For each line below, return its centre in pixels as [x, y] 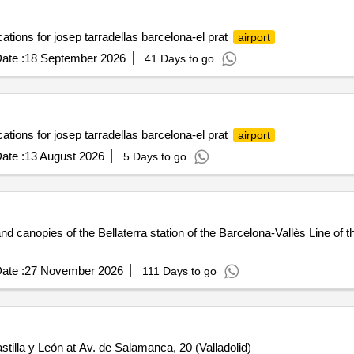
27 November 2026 [73, 271]
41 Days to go [179, 58]
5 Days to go [154, 156]
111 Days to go [179, 271]
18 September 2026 [75, 58]
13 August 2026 [64, 156]
